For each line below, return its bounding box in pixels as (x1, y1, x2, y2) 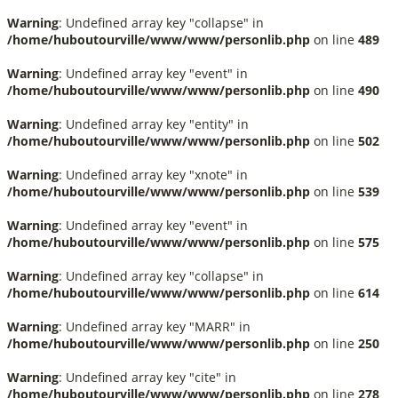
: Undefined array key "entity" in (59, 115, 249, 132)
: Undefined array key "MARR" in (59, 318, 251, 335)
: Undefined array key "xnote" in (59, 166, 248, 183)
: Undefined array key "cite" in (59, 369, 236, 386)
